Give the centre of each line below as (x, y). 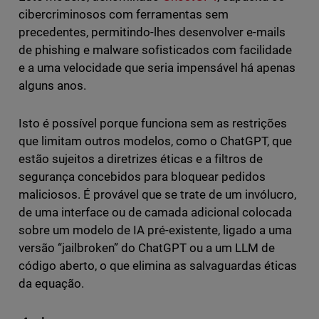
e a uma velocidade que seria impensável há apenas (157, 68)
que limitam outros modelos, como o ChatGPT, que (155, 141)
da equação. (51, 284)
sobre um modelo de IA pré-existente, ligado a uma (155, 230)
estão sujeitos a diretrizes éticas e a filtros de (141, 159)
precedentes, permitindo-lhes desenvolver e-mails (152, 32)
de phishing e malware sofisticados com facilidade (155, 50)
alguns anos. (52, 86)
